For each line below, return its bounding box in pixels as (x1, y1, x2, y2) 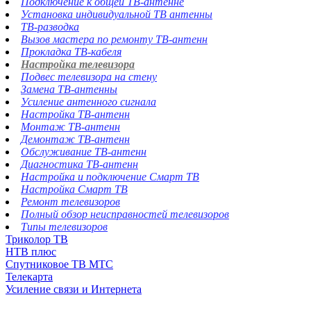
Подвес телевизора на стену (21, 70, 157, 83)
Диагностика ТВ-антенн (21, 158, 138, 170)
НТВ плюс (6, 245, 56, 258)
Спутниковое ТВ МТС (6, 258, 113, 270)
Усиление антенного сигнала (21, 95, 156, 108)
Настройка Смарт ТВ (21, 183, 128, 195)
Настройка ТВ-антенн (21, 108, 130, 120)
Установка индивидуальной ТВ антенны (21, 8, 212, 20)
